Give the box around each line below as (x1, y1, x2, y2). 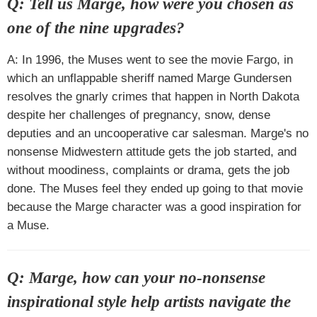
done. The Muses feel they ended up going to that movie (7, 181, 303, 195)
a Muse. (7, 218, 50, 232)
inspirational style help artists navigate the (7, 293, 291, 311)
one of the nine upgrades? (7, 19, 185, 37)
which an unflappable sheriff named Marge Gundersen (7, 71, 292, 85)
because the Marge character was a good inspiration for (7, 200, 301, 214)
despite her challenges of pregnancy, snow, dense (7, 108, 270, 122)
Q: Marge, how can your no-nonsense (7, 269, 265, 287)
